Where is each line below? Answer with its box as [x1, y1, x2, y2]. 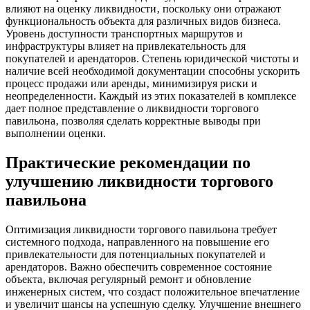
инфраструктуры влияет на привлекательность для [6, 40, 246, 53]
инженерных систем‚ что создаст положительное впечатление [6, 285, 300, 298]
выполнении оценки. [6, 127, 106, 140]
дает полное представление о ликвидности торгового [6, 102, 259, 115]
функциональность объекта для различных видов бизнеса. [6, 15, 281, 28]
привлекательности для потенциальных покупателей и [6, 248, 266, 260]
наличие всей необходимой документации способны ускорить [6, 65, 300, 77]
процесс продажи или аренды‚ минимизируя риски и [6, 77, 257, 90]
